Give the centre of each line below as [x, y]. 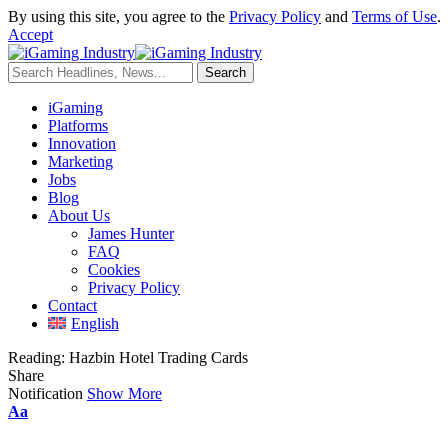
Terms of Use [394, 16]
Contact [72, 305]
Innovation [82, 143]
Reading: [36, 357]
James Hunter [131, 233]
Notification [45, 393]
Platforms [78, 125]
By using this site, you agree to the [118, 16]
